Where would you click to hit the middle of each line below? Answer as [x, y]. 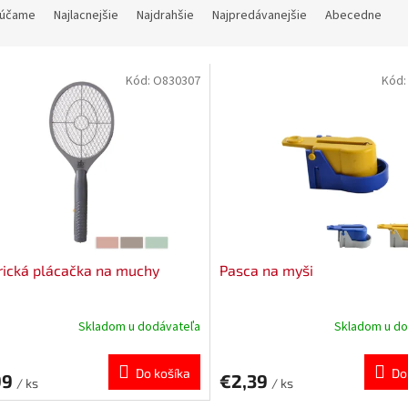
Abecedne [353, 16]
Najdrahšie [165, 16]
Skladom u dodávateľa [139, 327]
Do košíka [163, 372]
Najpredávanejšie [260, 16]
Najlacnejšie [86, 16]
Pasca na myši [266, 270]
